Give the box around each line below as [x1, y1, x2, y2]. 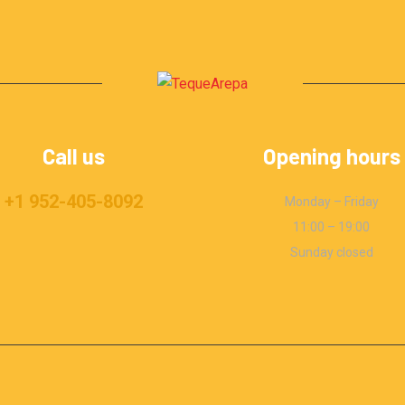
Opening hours [262, 142, 400, 169]
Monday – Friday [284, 193, 379, 209]
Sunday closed [289, 244, 373, 259]
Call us [42, 142, 105, 169]
